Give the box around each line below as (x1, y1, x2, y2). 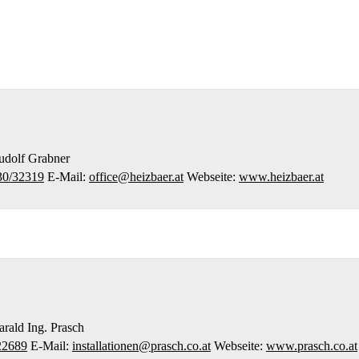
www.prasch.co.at (266, 338, 357, 353)
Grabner (28, 151, 70, 166)
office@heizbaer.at (89, 170, 184, 184)
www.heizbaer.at (239, 170, 324, 184)
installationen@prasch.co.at (72, 338, 211, 353)
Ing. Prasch (27, 320, 84, 334)
